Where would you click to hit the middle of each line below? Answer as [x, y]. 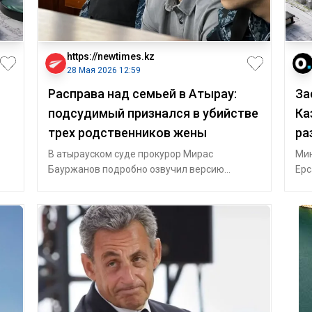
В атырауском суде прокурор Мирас [130, 154]
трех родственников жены [127, 133]
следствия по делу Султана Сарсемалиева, [147, 185]
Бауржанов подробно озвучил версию [136, 169]
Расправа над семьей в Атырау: [142, 94]
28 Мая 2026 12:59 [103, 70]
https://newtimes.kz [110, 56]
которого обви [81, 200]
